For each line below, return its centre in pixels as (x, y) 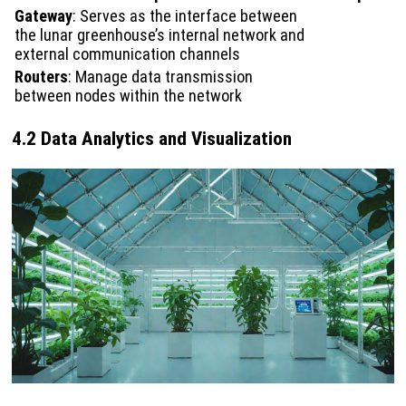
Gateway (43, 16)
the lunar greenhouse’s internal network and (159, 35)
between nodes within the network (128, 96)
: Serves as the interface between (185, 16)
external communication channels (127, 54)
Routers (41, 77)
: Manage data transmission (160, 77)
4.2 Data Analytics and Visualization (152, 139)
